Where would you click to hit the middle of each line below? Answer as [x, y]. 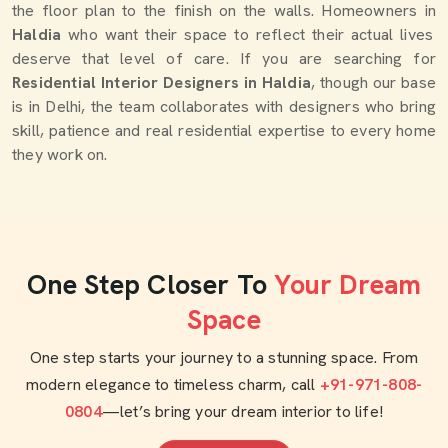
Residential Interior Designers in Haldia [162, 83]
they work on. [60, 155]
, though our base [374, 83]
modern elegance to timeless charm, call [172, 385]
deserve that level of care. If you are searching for [224, 59]
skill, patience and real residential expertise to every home [224, 131]
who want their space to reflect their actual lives [247, 35]
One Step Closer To [147, 285]
